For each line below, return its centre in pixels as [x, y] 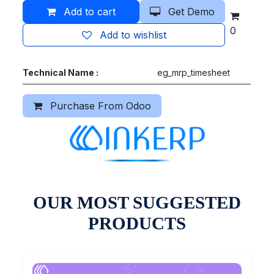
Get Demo [190, 11]
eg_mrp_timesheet [194, 72]
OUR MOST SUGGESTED [137, 202]
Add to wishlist [133, 35]
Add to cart [88, 11]
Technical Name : [61, 72]
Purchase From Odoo [99, 106]
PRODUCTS [137, 223]
